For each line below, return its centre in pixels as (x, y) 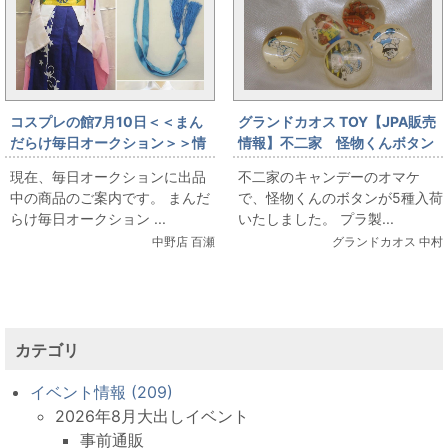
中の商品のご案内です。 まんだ (110, 198)
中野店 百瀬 (184, 242)
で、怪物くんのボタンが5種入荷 (340, 198)
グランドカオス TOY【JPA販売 (336, 122)
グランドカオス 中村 (387, 242)
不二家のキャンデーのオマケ (328, 177)
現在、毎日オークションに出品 (108, 177)
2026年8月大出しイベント (152, 416)
